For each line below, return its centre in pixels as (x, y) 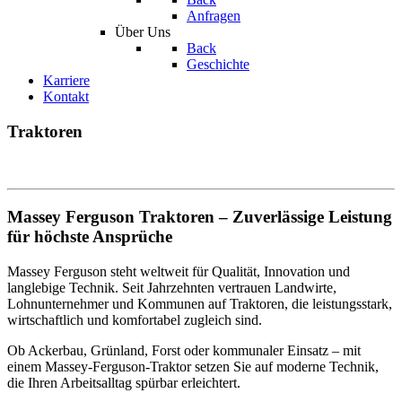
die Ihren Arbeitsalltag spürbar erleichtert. (124, 382)
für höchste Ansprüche (90, 236)
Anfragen (214, 15)
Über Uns (143, 31)
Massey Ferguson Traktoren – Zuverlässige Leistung (200, 216)
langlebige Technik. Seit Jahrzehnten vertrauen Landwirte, (172, 287)
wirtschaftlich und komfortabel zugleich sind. (135, 319)
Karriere (66, 80)
